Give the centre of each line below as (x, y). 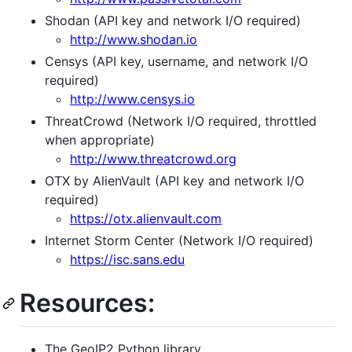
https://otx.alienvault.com (146, 218)
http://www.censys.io (132, 99)
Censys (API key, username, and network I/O (176, 61)
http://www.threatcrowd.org (153, 158)
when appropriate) (100, 139)
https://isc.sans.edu (127, 259)
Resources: (87, 302)
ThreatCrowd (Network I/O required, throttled (181, 121)
